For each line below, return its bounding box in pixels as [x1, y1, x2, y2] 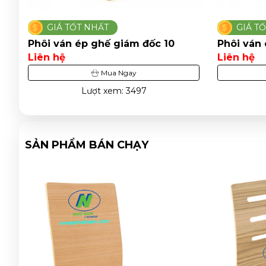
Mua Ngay [99, 68, 137, 78]
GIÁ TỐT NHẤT [47, 22, 109, 33]
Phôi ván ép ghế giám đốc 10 [28, 38, 175, 50]
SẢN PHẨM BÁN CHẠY [25, 138, 148, 152]
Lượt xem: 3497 [81, 85, 147, 97]
